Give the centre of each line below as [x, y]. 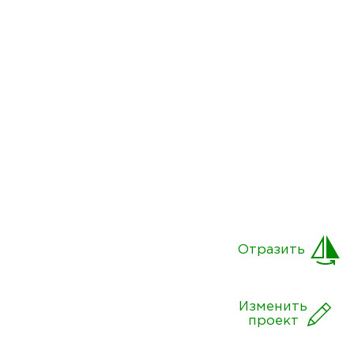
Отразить [271, 250]
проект [273, 321]
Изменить [273, 307]
